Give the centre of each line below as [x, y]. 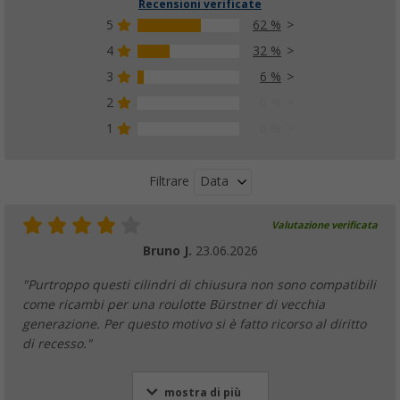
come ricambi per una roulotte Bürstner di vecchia [174, 304]
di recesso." [57, 343]
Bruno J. [169, 250]
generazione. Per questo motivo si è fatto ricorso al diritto [194, 324]
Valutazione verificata [325, 225]
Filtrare [169, 182]
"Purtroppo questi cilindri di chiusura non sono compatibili [199, 284]
